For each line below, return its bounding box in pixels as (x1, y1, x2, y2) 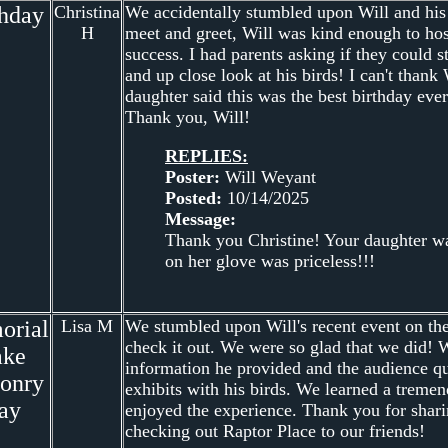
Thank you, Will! (125, 106, 250, 127)
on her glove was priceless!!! (165, 250, 375, 271)
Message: (165, 208, 236, 229)
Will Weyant (220, 166, 316, 187)
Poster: (165, 166, 220, 187)
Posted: (165, 187, 222, 208)
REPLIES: (165, 145, 248, 166)
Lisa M (61, 315, 113, 336)
